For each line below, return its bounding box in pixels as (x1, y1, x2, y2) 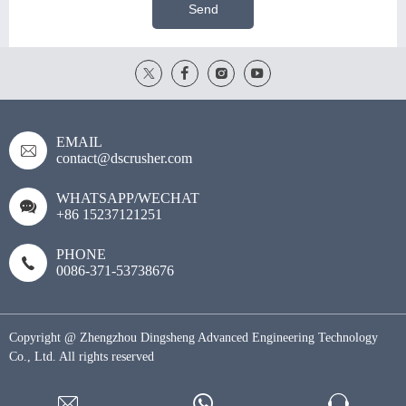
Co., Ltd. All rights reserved (9, 350, 154, 364)
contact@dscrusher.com (56, 150, 192, 167)
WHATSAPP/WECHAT (56, 190, 199, 207)
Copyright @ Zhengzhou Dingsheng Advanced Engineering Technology (9, 331, 378, 345)
